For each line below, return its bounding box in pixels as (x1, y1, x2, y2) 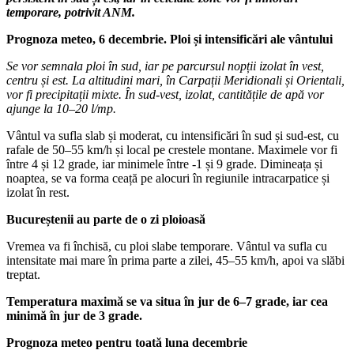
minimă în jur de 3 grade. (6, 308, 142, 322)
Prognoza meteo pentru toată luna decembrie (6, 335, 247, 349)
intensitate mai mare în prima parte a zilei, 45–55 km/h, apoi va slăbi (6, 253, 345, 267)
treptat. (6, 267, 40, 281)
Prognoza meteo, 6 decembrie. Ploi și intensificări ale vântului (6, 32, 336, 46)
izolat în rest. (6, 185, 70, 199)
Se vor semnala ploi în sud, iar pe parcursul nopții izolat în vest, (6, 58, 324, 73)
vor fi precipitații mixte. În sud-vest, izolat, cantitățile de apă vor (6, 87, 324, 101)
